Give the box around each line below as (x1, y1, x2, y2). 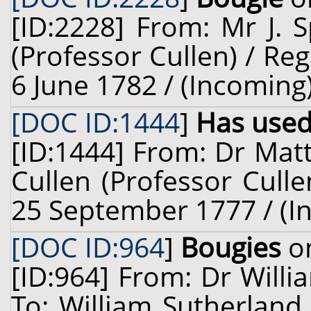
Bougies (180, 229, 281, 265)
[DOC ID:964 (11, 229, 165, 265)
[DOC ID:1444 (11, 104, 180, 140)
